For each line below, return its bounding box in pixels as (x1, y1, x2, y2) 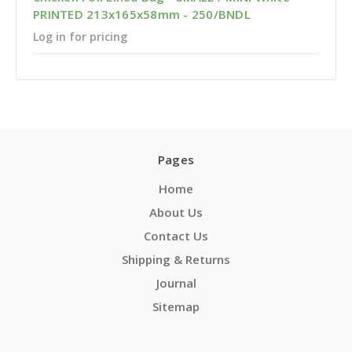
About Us (149, 204, 203, 221)
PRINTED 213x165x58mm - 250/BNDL (33, 6, 251, 23)
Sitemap (152, 299, 200, 315)
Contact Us (144, 228, 208, 244)
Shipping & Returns (122, 251, 230, 268)
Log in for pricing (33, 29, 127, 45)
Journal (156, 275, 196, 291)
